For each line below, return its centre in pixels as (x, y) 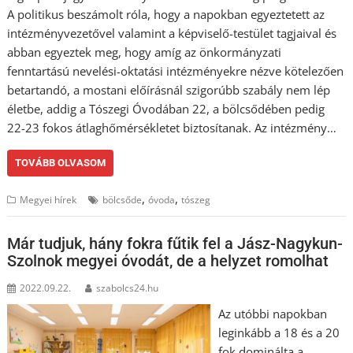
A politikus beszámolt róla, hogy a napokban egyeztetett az (166, 14)
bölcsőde (123, 200)
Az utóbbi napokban (272, 313)
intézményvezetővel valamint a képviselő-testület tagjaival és (172, 33)
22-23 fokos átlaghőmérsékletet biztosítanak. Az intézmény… (172, 128)
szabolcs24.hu (128, 288)
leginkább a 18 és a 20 (279, 332)
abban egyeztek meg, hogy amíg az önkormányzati (145, 52)
